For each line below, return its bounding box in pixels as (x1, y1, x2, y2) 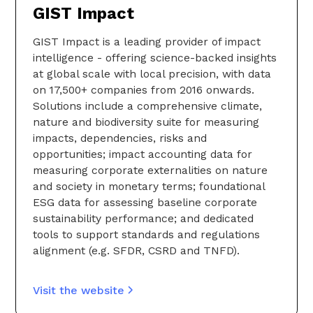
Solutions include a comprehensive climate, (33, 99, 262, 112)
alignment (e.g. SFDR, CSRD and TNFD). (33, 243, 240, 257)
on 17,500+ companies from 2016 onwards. (33, 82, 254, 96)
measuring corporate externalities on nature (33, 163, 268, 177)
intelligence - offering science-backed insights (33, 50, 277, 64)
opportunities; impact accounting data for (33, 147, 252, 161)
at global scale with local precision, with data (33, 66, 271, 80)
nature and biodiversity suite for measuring (33, 115, 259, 129)
